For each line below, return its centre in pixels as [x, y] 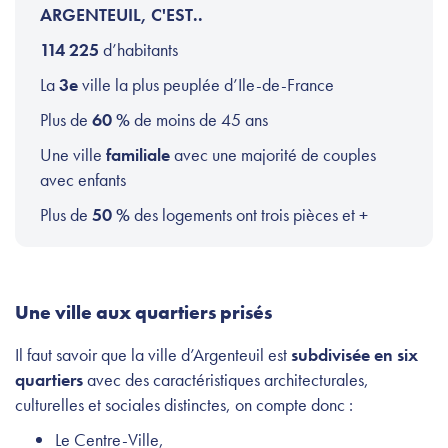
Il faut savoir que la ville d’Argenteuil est [153, 355]
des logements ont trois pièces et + [249, 215]
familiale [138, 155]
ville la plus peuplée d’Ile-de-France [206, 85]
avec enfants [83, 180]
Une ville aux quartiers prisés [143, 313]
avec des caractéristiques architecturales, [226, 380]
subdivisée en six [354, 355]
